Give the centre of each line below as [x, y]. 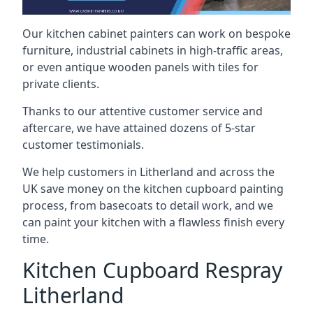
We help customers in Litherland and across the [148, 172]
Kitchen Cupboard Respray [152, 270]
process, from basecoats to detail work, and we [148, 205]
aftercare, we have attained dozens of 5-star [139, 128]
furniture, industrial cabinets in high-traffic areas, [153, 50]
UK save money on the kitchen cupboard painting [153, 189]
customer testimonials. [83, 145]
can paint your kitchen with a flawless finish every [153, 222]
